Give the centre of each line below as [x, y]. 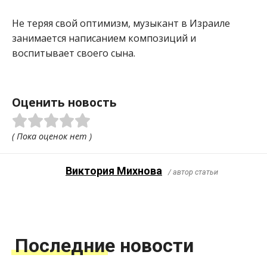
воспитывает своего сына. [74, 53]
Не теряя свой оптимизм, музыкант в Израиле [121, 23]
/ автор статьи [193, 172]
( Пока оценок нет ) [52, 136]
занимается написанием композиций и [104, 38]
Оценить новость [64, 102]
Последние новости [104, 245]
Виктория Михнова [114, 170]
